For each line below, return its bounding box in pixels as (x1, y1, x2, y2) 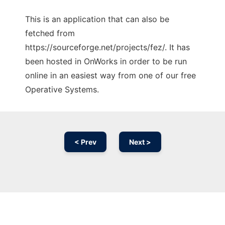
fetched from (25, 28, 75, 39)
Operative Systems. (25, 84, 99, 95)
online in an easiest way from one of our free (25, 70, 196, 81)
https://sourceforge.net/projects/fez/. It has (25, 42, 190, 53)
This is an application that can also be (25, 14, 169, 25)
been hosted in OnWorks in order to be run (25, 56, 187, 67)
